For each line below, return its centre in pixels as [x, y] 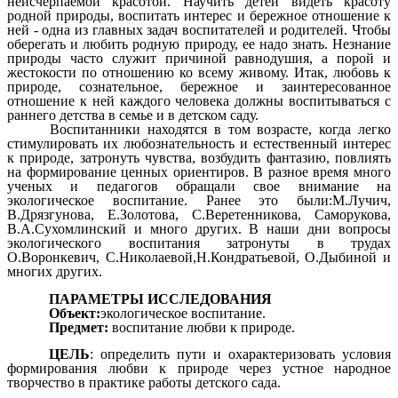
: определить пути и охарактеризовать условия [240, 354]
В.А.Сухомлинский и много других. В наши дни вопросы [199, 228]
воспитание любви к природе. [204, 327]
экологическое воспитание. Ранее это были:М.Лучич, [199, 200]
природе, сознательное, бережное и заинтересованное [199, 86]
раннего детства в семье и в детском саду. [133, 115]
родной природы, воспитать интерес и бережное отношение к [199, 15]
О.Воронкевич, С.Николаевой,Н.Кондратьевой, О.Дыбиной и [199, 257]
